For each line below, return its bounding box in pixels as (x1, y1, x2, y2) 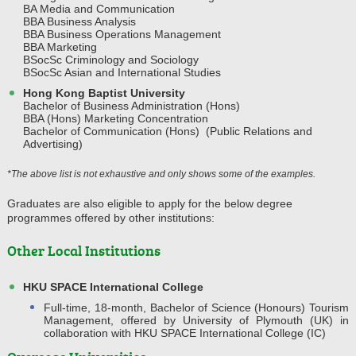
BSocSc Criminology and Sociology (23, 52, 199, 66)
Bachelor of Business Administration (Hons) (23, 99, 240, 112)
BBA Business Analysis (23, 14, 136, 28)
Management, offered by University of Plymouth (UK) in (44, 313, 349, 327)
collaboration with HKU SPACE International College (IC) (44, 326, 327, 339)
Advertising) (23, 137, 83, 150)
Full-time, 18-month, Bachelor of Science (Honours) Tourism (44, 300, 349, 314)
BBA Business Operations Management (23, 27, 221, 41)
